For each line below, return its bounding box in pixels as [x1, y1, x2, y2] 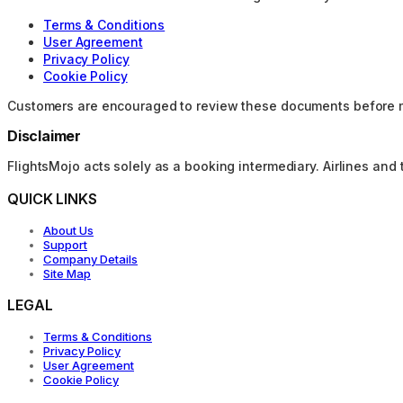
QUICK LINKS [7, 189, 97, 208]
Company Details [43, 251, 138, 266]
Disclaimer [7, 126, 81, 145]
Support [43, 237, 87, 252]
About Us [43, 222, 94, 237]
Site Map [43, 265, 91, 281]
